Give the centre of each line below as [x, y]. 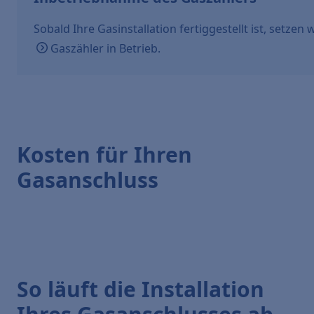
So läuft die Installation [141, 289]
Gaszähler [77, 48]
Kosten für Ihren [104, 155]
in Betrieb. [132, 48]
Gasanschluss [88, 180]
